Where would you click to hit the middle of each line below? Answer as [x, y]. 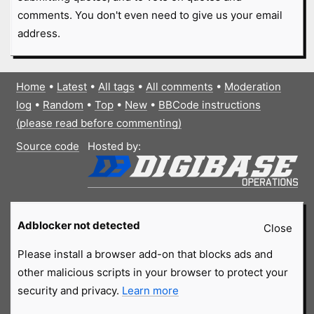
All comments [179, 86]
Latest [71, 86]
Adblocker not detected [78, 226]
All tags [116, 86]
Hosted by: [115, 146]
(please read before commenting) [98, 123]
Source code [47, 146]
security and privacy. [69, 291]
